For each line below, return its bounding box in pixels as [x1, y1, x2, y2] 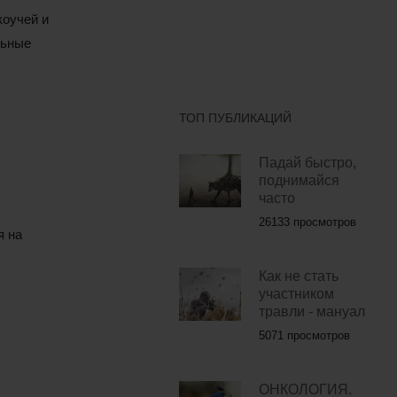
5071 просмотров [258, 329, 350, 343]
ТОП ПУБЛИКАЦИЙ [178, 111, 292, 126]
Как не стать [258, 269, 339, 284]
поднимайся [258, 173, 339, 189]
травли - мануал [258, 304, 365, 320]
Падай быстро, [258, 155, 356, 171]
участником [258, 286, 334, 302]
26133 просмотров [258, 215, 356, 230]
